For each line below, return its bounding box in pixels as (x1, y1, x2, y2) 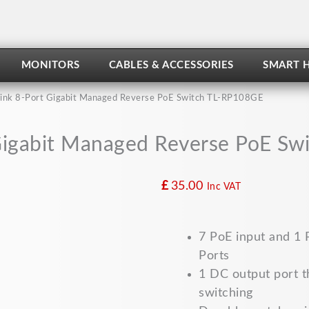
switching (199, 287, 253, 299)
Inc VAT (206, 181, 241, 192)
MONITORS (21, 60, 80, 70)
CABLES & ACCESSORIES (108, 60, 234, 70)
